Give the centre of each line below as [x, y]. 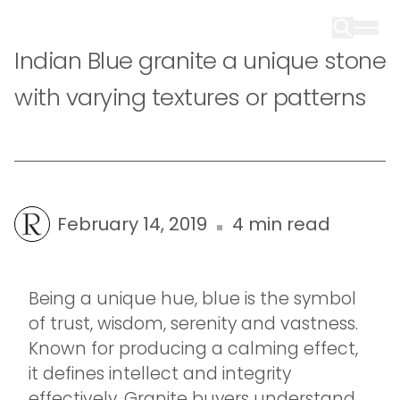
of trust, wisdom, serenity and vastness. [193, 324]
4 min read [281, 224]
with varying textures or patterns [191, 97]
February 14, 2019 [132, 224]
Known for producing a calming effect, [193, 349]
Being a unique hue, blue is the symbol [192, 299]
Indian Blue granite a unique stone [200, 61]
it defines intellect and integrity [160, 374]
